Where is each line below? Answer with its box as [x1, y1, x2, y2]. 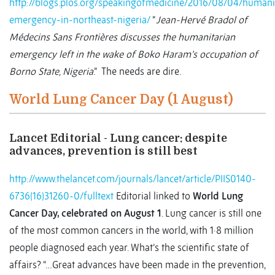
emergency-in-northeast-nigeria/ [9, 14, 150, 26]
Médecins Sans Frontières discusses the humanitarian [9, 31, 235, 44]
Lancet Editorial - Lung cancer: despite [9, 132, 227, 145]
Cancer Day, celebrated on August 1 [9, 207, 161, 220]
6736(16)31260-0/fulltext [9, 190, 114, 203]
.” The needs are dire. [93, 65, 181, 78]
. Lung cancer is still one [161, 207, 261, 220]
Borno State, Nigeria [9, 65, 93, 78]
